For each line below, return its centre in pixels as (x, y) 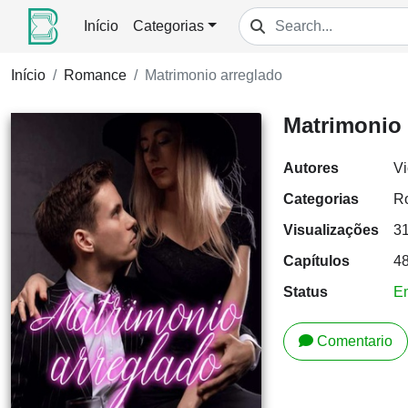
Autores (311, 168)
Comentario (354, 341)
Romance (95, 75)
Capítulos (316, 261)
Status (305, 292)
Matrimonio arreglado (214, 75)
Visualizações (331, 230)
